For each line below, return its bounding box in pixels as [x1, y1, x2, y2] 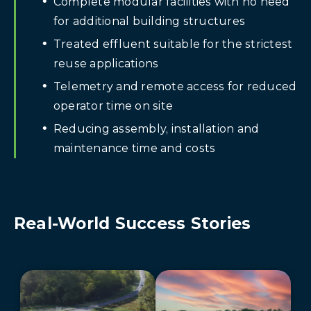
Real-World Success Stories [14, 212, 251, 233]
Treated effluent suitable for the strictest [53, 37, 293, 51]
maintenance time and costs [53, 141, 216, 155]
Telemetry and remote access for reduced [53, 79, 297, 93]
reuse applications [53, 56, 159, 70]
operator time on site [53, 99, 174, 112]
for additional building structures [53, 14, 246, 28]
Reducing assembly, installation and [53, 121, 260, 135]
